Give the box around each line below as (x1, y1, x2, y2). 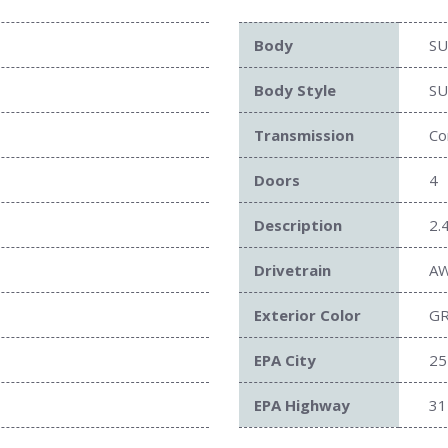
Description (254, 215, 342, 236)
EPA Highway (254, 395, 350, 416)
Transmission (254, 125, 354, 146)
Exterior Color (254, 305, 361, 326)
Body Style (254, 80, 336, 101)
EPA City (254, 350, 316, 371)
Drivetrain (254, 260, 331, 281)
